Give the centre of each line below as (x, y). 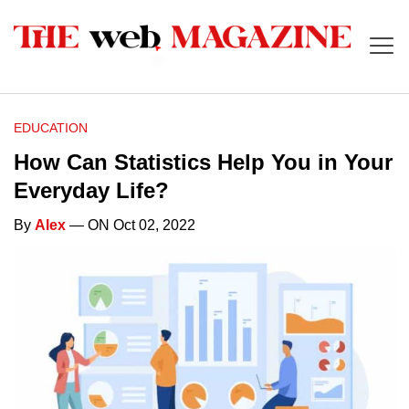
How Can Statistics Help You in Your (203, 163)
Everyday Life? (91, 191)
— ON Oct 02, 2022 (131, 225)
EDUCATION (51, 128)
